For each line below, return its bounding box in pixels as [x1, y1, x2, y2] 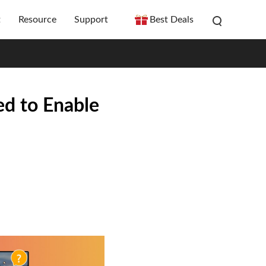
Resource [18, 15, 56, 24]
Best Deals [150, 15, 194, 24]
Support [74, 15, 108, 24]
